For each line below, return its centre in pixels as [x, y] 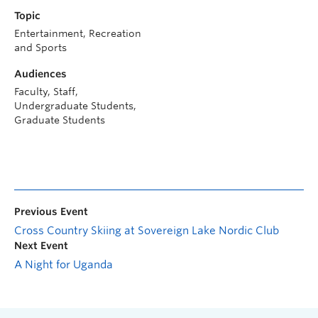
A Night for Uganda [64, 265]
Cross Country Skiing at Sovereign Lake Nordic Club [147, 231]
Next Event [41, 246]
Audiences [40, 74]
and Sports [40, 48]
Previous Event [51, 212]
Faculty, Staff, [46, 92]
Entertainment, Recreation [78, 33]
